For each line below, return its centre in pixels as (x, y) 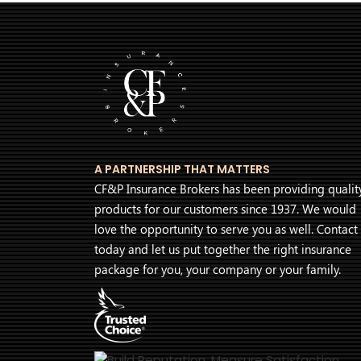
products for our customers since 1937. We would (225, 209)
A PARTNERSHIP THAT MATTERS (182, 170)
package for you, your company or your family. (218, 270)
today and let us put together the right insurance (223, 249)
